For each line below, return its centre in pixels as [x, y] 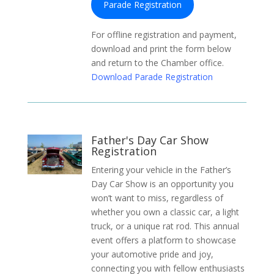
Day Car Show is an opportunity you [162, 184]
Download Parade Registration [152, 76]
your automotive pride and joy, [152, 254]
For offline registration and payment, [164, 34]
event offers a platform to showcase [163, 240]
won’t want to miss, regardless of [157, 198]
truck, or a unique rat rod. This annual [165, 226]
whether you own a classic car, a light [165, 212]
